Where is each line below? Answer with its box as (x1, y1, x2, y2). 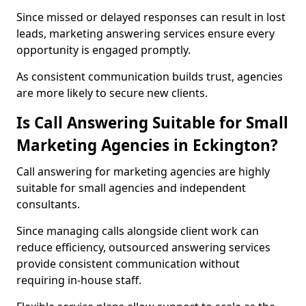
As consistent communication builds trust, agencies (16, 69, 283, 84)
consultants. (16, 197, 80, 212)
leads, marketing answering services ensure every (16, 26, 275, 41)
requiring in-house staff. (16, 273, 141, 288)
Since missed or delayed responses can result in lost (16, 10, 286, 25)
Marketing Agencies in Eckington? (16, 135, 278, 156)
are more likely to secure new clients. (16, 85, 208, 100)
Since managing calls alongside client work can (16, 223, 259, 238)
